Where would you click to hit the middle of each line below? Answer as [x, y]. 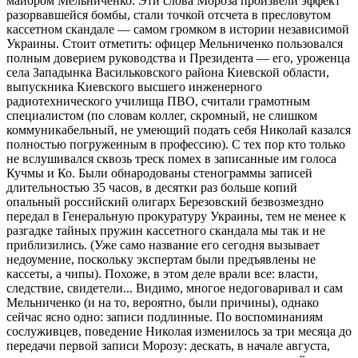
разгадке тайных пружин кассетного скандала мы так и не [166, 230]
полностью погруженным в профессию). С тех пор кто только [176, 144]
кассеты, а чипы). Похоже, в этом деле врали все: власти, [162, 273]
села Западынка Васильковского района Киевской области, [168, 72]
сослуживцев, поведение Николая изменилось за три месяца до [179, 331]
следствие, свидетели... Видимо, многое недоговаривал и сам [175, 288]
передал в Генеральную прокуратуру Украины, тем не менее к [176, 216]
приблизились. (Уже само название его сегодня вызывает [163, 245]
